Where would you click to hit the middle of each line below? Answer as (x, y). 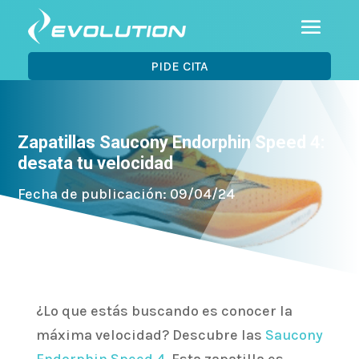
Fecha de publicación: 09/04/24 (127, 194)
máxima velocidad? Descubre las (150, 335)
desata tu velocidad (96, 163)
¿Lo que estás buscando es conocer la (164, 311)
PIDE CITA (179, 66)
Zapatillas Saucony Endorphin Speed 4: (171, 143)
